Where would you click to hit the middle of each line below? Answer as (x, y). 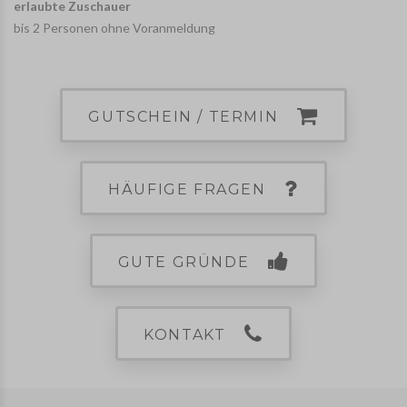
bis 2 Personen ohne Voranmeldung (114, 28)
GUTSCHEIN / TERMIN (186, 117)
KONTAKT (188, 335)
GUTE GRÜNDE (186, 263)
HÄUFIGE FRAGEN (190, 190)
